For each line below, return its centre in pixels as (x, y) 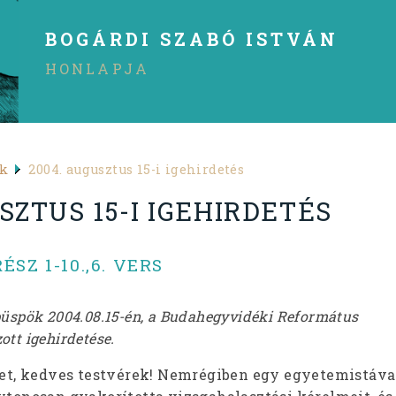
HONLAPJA (97, 69)
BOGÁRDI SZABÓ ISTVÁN (191, 39)
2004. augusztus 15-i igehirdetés (137, 169)
